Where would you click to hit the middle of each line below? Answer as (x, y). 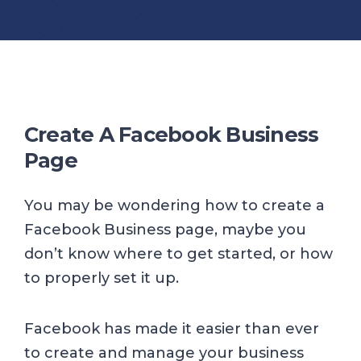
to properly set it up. (102, 278)
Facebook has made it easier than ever (172, 328)
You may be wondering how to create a (174, 206)
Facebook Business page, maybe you (165, 230)
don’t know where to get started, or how (178, 254)
